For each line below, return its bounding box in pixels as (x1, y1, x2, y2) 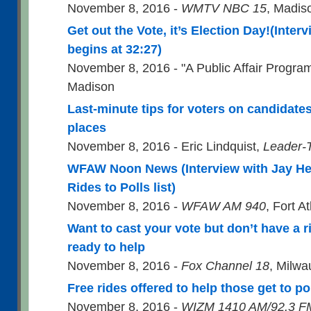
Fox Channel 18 (181, 258, 269, 273)
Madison (67, 79, 115, 94)
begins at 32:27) (67, 42, 162, 56)
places (67, 120, 106, 135)
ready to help (67, 239, 145, 254)
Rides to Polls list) (67, 180, 176, 194)
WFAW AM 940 (181, 199, 266, 213)
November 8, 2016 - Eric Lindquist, (67, 139, 263, 153)
